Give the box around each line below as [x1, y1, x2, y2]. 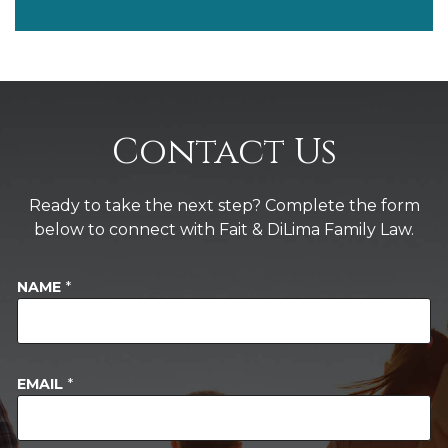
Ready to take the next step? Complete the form [28, 196, 420, 215]
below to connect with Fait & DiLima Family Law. [34, 220, 414, 239]
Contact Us [111, 128, 337, 176]
